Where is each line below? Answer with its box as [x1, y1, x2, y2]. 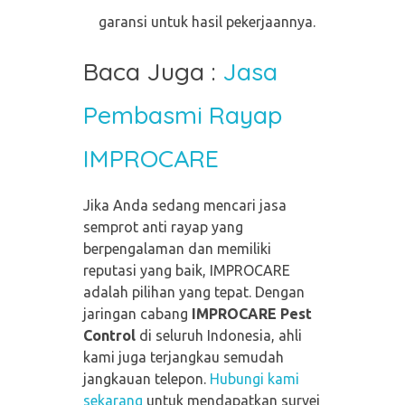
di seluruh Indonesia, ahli [135, 327, 302, 344]
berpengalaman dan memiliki [82, 240, 271, 258]
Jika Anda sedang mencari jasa [82, 197, 287, 214]
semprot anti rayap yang [82, 219, 243, 236]
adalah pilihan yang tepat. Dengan [82, 284, 305, 301]
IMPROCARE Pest [191, 306, 312, 323]
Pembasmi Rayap [82, 99, 282, 130]
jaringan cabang [82, 306, 192, 323]
